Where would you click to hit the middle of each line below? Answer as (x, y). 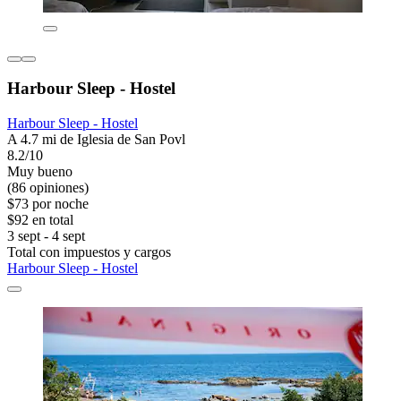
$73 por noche (48, 204)
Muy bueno (40, 172)
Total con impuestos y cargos (89, 252)
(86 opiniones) (48, 188)
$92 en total (40, 220)
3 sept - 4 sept (46, 236)
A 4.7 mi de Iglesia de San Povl (96, 140)
